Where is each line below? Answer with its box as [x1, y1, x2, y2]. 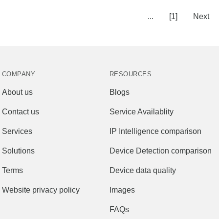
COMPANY [2, 70, 36, 78]
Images [109, 186, 135, 194]
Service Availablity [109, 108, 174, 116]
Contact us [2, 108, 39, 116]
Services [2, 127, 32, 135]
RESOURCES [109, 70, 152, 78]
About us [2, 88, 33, 96]
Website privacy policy [2, 186, 80, 194]
